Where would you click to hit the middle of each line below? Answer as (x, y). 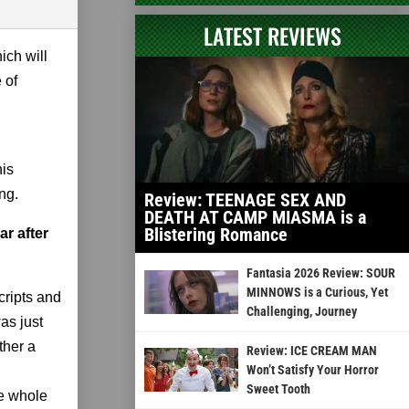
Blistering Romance (216, 234)
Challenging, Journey (301, 311)
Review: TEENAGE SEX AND (245, 199)
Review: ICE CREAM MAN (311, 350)
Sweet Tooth (278, 388)
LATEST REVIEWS (272, 35)
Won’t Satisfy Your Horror (312, 369)
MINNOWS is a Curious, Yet (317, 292)
